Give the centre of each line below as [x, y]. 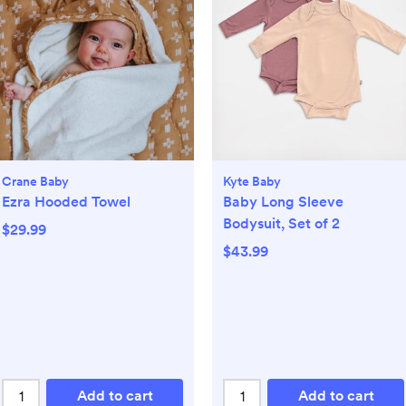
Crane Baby [35, 181]
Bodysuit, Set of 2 [281, 223]
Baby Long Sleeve [283, 202]
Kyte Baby [252, 181]
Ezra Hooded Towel [66, 202]
